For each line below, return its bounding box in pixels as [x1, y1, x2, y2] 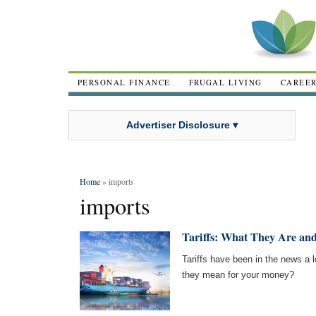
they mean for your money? [182, 269, 294, 280]
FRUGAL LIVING [188, 77, 262, 87]
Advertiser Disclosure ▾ [126, 119, 238, 130]
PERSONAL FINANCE [78, 77, 171, 87]
